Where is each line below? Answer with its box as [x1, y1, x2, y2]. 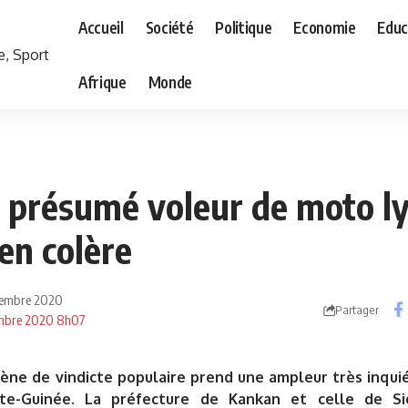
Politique [215, 16, 272, 37]
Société [145, 16, 194, 37]
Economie [293, 16, 356, 37]
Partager [335, 301, 379, 317]
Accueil [78, 16, 124, 37]
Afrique [78, 71, 127, 92]
